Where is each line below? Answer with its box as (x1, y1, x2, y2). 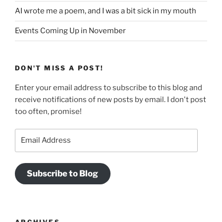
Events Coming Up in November (15, 26, 126, 36)
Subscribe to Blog (27, 168, 99, 179)
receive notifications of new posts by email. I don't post (15, 95, 206, 105)
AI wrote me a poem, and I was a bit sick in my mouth (15, 6, 196, 16)
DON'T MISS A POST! (15, 63, 104, 72)
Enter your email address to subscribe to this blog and (15, 83, 202, 93)
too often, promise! (15, 107, 82, 116)
